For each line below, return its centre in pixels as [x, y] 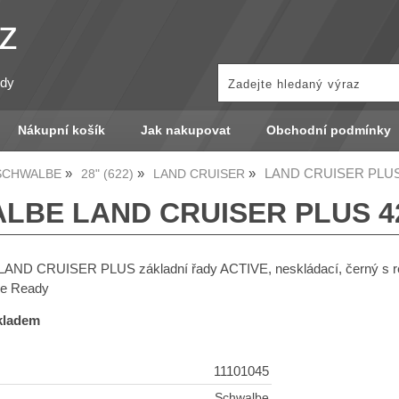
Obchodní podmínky [328, 130]
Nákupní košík [61, 130]
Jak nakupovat [185, 130]
